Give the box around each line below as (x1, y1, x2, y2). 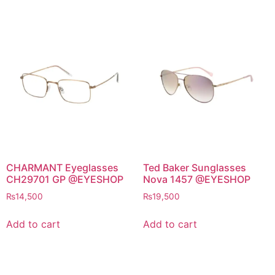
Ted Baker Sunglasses (142, 161, 246, 174)
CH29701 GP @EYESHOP (6, 173, 123, 186)
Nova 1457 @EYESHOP (142, 173, 250, 186)
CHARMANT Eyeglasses (6, 161, 118, 174)
